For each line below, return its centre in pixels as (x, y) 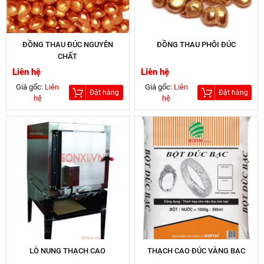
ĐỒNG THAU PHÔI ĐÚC (197, 44)
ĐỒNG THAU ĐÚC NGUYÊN (44, 44)
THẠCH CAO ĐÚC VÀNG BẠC (197, 250)
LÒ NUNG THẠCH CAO (68, 250)
